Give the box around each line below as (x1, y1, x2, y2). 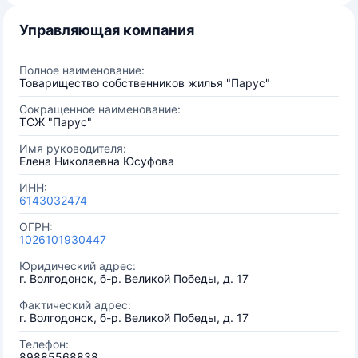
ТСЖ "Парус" (19, 115, 92, 129)
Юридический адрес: (19, 259, 136, 272)
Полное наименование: (19, 63, 145, 77)
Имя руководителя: (19, 141, 126, 155)
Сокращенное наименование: (19, 102, 181, 116)
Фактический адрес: (19, 298, 131, 312)
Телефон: (19, 337, 69, 351)
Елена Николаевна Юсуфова (19, 154, 174, 168)
